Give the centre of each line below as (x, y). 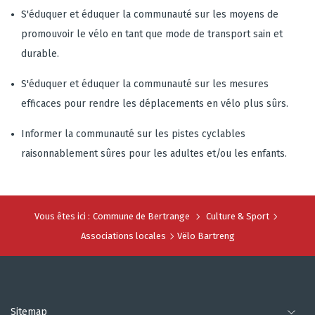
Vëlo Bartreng (206, 236)
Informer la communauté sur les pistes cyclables (133, 134)
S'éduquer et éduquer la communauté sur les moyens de (150, 14)
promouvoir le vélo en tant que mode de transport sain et (152, 34)
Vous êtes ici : (62, 216)
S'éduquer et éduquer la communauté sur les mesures (145, 84)
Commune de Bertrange (141, 216)
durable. (40, 54)
